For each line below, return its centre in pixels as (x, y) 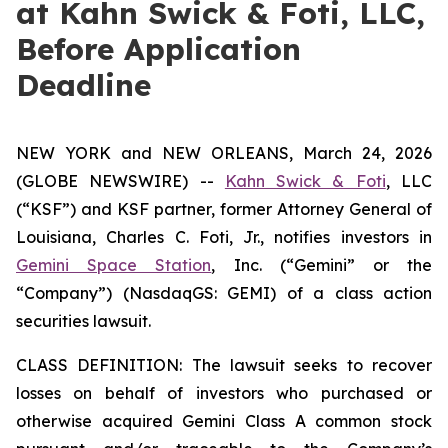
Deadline (83, 85)
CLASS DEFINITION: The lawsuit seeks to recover (224, 365)
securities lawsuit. (83, 321)
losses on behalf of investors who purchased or (224, 393)
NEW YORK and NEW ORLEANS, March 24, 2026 (224, 153)
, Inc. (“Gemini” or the (322, 265)
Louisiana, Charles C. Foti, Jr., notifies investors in (224, 237)
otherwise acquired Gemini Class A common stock (224, 421)
